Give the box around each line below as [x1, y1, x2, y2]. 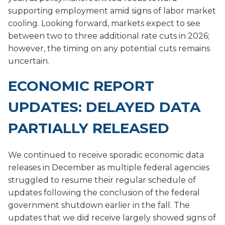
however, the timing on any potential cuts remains [8, 43, 210, 53]
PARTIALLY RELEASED [8, 119, 169, 137]
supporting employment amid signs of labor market [8, 6, 216, 16]
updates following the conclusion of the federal [8, 187, 200, 197]
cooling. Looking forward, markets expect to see [8, 18, 200, 28]
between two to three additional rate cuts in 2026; [8, 31, 209, 41]
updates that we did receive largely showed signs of [8, 212, 216, 222]
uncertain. [8, 56, 49, 66]
